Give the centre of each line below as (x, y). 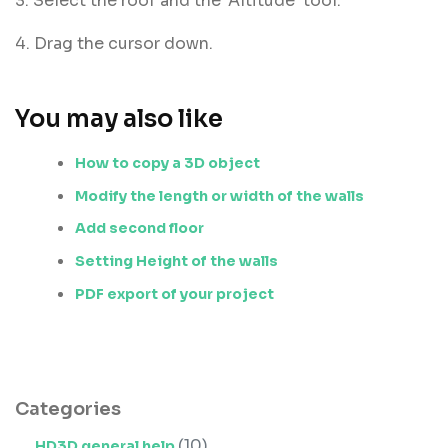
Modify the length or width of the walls (219, 195)
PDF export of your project (174, 293)
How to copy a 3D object (167, 163)
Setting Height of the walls (176, 260)
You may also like (119, 119)
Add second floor (139, 228)
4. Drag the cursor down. (114, 44)
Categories (68, 408)
